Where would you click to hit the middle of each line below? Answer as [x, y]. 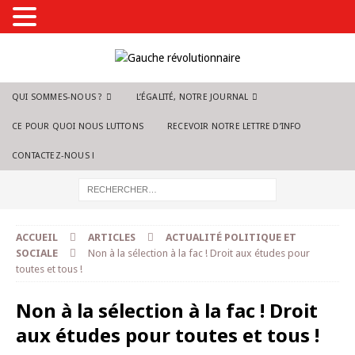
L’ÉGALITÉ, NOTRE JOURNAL [192, 97]
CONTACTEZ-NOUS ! [53, 156]
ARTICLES [112, 237]
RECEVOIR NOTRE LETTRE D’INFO [235, 126]
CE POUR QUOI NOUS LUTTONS [78, 126]
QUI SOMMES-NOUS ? [57, 97]
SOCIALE [37, 253]
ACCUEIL [37, 237]
